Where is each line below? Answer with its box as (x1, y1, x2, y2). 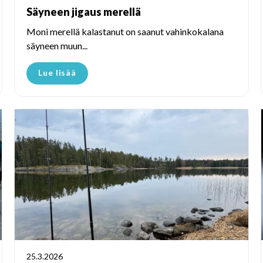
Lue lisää (38, 67, 77, 77)
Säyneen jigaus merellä (26, 5, 141, 18)
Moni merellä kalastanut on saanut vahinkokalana (26, 25, 224, 37)
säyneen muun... (26, 39, 87, 51)
